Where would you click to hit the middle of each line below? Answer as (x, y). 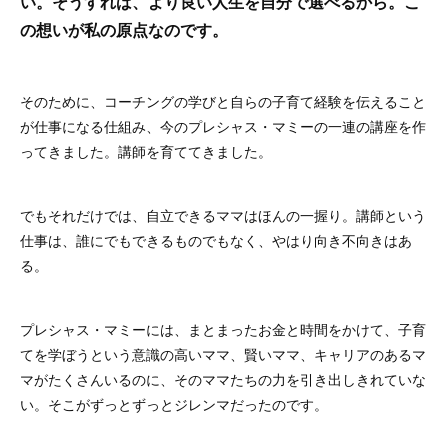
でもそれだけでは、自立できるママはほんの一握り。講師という (223, 214)
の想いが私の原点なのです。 (124, 29)
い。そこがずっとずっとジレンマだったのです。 (174, 403)
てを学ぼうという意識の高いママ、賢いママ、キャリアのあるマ (223, 353)
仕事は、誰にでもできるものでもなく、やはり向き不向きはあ (216, 239)
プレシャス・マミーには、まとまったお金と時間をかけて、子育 (223, 328)
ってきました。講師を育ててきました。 (146, 150)
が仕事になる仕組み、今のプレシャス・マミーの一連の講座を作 (223, 125)
